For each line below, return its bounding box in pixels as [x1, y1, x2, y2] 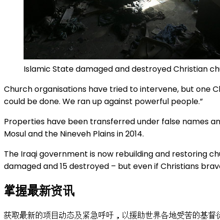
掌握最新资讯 [4, 183, 75, 199]
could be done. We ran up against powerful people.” [4, 96, 203, 108]
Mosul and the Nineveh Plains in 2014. [4, 128, 144, 140]
